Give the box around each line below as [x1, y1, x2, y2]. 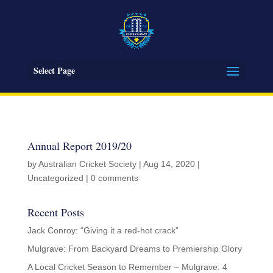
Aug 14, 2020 [143, 159, 195, 169]
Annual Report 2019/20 [27, 138, 132, 153]
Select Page [33, 64, 75, 77]
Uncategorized [27, 173, 83, 183]
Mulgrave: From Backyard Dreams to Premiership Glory [27, 244, 242, 253]
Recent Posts [27, 205, 84, 219]
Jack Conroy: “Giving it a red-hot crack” [27, 225, 179, 235]
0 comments [90, 173, 138, 183]
